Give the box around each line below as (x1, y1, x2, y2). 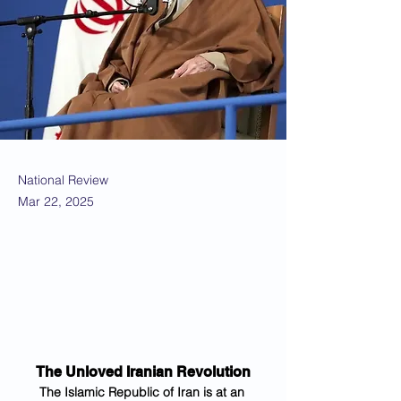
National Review (18, 172, 108, 188)
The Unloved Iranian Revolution (36, 363, 251, 380)
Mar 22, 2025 (18, 193, 94, 209)
